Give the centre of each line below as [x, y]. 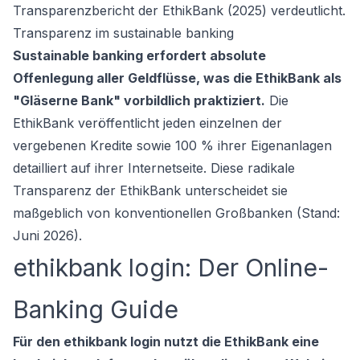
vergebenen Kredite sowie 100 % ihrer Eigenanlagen [172, 145]
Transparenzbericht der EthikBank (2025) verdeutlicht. [179, 10]
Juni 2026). [47, 235]
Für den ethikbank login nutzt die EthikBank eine [166, 342]
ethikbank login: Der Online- [171, 268]
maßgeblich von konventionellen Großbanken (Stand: [176, 213]
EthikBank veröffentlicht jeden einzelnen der [147, 123]
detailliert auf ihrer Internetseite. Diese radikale [154, 168]
